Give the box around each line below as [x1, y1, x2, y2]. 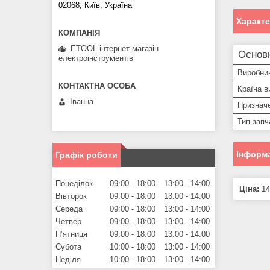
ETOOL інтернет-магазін [71, 43, 159, 53]
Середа [55, 204, 83, 214]
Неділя [55, 255, 81, 265]
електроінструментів [58, 53, 133, 63]
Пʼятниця [55, 230, 87, 239]
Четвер [55, 217, 81, 227]
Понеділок [55, 179, 93, 189]
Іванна [70, 97, 93, 107]
